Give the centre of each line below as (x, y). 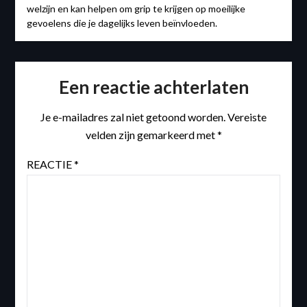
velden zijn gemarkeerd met (151, 135)
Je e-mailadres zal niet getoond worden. (133, 117)
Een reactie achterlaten (153, 87)
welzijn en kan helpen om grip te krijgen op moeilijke (136, 9)
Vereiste (247, 117)
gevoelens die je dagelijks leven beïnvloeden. (122, 23)
